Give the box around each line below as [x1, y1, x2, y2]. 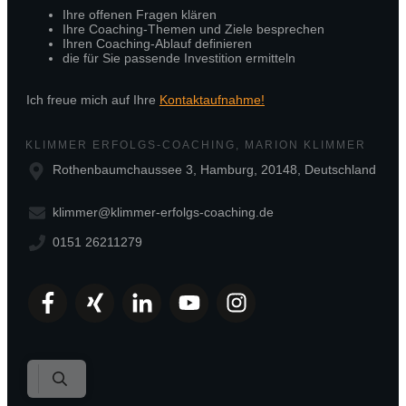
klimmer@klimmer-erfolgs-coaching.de [53, 205, 274, 220]
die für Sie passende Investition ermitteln [63, 51, 295, 66]
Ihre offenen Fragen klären [63, 7, 217, 23]
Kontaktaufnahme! [159, 92, 265, 108]
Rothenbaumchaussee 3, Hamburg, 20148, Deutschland [53, 162, 376, 178]
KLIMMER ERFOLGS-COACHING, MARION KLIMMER [25, 139, 366, 152]
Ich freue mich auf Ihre [26, 92, 159, 108]
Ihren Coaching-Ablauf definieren [63, 36, 252, 52]
